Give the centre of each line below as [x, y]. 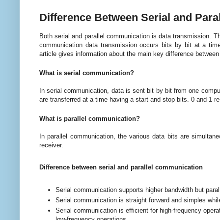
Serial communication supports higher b [112, 190]
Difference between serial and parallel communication [121, 167]
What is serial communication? [87, 73]
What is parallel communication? [90, 119]
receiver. [51, 145]
